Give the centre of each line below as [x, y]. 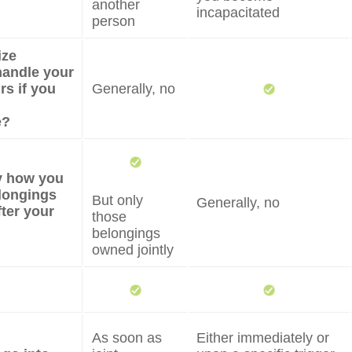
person [114, 21]
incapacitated [238, 13]
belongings [126, 233]
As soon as [127, 338]
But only [117, 200]
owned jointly [133, 250]
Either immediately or [263, 338]
